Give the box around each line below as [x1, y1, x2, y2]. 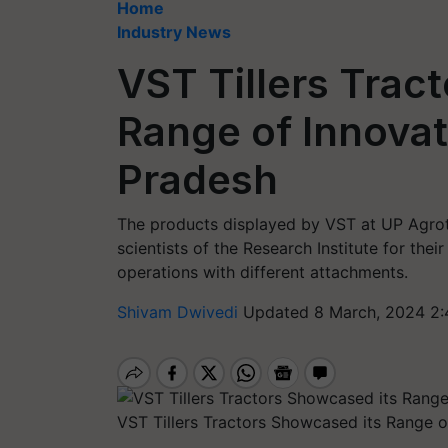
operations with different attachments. [117, 262, 408, 282]
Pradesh [117, 155, 278, 204]
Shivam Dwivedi [117, 302, 243, 322]
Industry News [117, 22, 231, 42]
